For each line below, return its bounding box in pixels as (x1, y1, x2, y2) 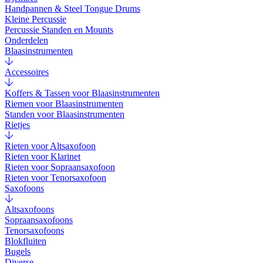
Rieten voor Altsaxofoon (5, 141, 96, 151)
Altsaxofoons (5, 204, 54, 215)
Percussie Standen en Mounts (5, 25, 113, 35)
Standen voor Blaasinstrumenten (5, 109, 124, 120)
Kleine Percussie (5, 14, 66, 25)
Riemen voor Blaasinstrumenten (5, 99, 123, 109)
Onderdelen (5, 35, 48, 46)
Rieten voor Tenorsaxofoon (5, 173, 106, 183)
